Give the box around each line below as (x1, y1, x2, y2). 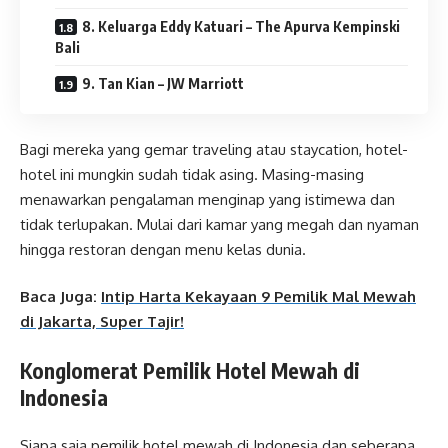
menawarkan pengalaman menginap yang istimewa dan (20, 189, 395, 209)
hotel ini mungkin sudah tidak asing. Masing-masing (20, 164, 364, 184)
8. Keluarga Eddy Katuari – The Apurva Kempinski (82, 18, 400, 36)
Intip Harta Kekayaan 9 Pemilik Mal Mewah (101, 287, 416, 307)
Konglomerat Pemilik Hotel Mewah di (20, 356, 360, 384)
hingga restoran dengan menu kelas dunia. (20, 239, 306, 259)
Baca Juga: (20, 287, 101, 307)
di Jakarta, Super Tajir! (20, 312, 184, 332)
